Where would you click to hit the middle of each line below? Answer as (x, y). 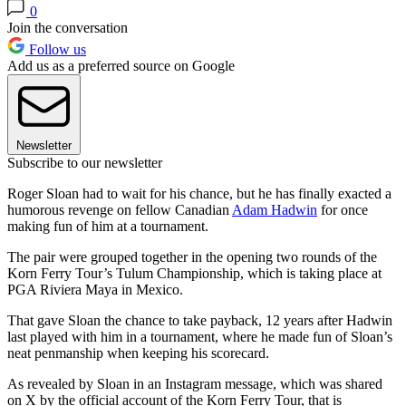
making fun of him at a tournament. (108, 227)
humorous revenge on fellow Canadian (120, 210)
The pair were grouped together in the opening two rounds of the (192, 257)
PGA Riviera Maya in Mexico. (95, 290)
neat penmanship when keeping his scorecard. (138, 353)
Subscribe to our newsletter (85, 163)
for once (343, 210)
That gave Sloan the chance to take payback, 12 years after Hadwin (200, 321)
